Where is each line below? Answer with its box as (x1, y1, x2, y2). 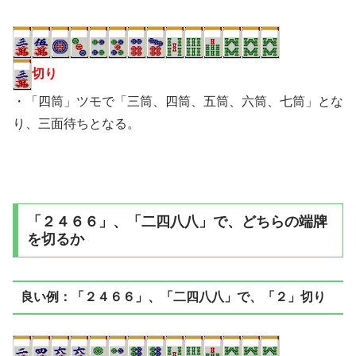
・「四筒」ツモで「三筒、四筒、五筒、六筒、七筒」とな (13, 95, 343, 109)
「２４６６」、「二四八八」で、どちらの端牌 (26, 213, 327, 230)
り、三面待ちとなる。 (13, 117, 140, 131)
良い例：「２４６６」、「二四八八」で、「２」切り (20, 290, 326, 304)
